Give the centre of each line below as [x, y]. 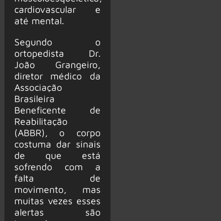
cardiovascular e [57, 9]
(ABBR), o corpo [57, 132]
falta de [57, 178]
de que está [57, 155]
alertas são [57, 212]
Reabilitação [41, 121]
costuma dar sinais [57, 144]
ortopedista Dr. [57, 53]
